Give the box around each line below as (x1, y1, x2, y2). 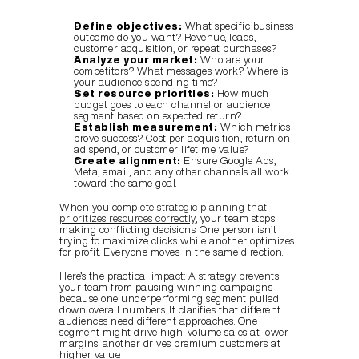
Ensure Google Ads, (180, 155, 276, 167)
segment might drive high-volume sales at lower (59, 327, 288, 338)
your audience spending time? (74, 77, 217, 88)
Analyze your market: (74, 54, 197, 66)
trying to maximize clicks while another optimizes (59, 236, 295, 247)
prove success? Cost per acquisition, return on (74, 133, 290, 144)
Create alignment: (74, 155, 181, 167)
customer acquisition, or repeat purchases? (74, 43, 276, 54)
